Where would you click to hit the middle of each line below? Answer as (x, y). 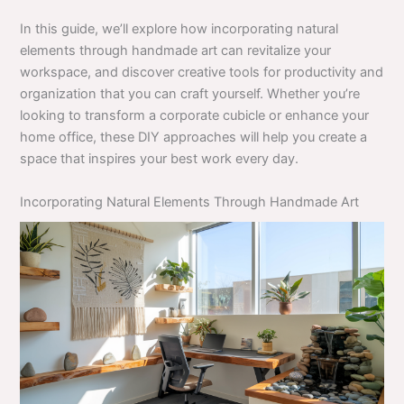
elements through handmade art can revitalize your (176, 51)
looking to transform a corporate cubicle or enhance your (195, 116)
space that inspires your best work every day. (160, 159)
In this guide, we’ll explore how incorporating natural (179, 29)
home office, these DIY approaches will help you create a (194, 138)
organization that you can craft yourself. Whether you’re (190, 94)
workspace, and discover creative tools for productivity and (202, 73)
